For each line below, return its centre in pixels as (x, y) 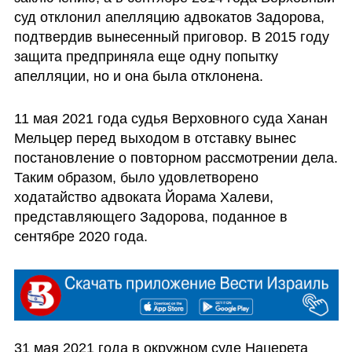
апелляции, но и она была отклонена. (140, 77)
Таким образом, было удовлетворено (136, 178)
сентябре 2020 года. (81, 237)
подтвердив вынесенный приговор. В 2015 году (171, 37)
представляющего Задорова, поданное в (150, 217)
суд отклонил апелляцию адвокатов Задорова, (169, 18)
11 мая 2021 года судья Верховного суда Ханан (170, 119)
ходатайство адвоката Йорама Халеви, (143, 198)
